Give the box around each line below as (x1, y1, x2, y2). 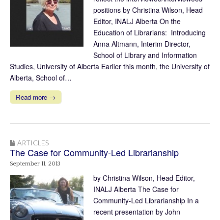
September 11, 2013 (10, 160, 60, 167)
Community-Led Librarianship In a (93, 195, 199, 205)
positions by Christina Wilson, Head (93, 4, 203, 15)
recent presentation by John (93, 206, 180, 217)
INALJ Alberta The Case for (93, 184, 179, 194)
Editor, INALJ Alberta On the (93, 16, 181, 26)
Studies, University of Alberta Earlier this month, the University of (10, 61, 210, 71)
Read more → (16, 92, 55, 102)
